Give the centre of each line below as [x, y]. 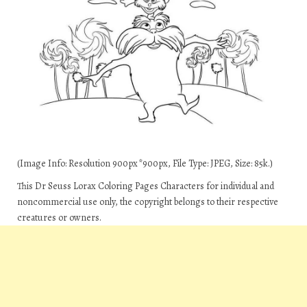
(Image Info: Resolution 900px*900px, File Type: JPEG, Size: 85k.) [145, 163]
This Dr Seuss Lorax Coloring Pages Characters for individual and [146, 186]
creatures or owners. [59, 218]
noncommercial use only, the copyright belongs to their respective [148, 202]
